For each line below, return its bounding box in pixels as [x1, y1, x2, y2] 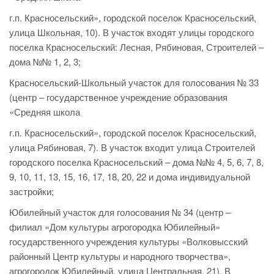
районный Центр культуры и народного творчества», [9, 250, 231, 263]
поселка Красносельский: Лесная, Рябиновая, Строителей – [9, 40, 264, 54]
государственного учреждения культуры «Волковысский [9, 235, 248, 248]
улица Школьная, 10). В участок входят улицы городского [9, 26, 254, 39]
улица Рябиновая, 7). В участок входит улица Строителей [9, 141, 255, 154]
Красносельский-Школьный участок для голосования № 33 [9, 76, 259, 89]
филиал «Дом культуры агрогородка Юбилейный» [9, 220, 220, 234]
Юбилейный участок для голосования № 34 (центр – [9, 206, 231, 219]
